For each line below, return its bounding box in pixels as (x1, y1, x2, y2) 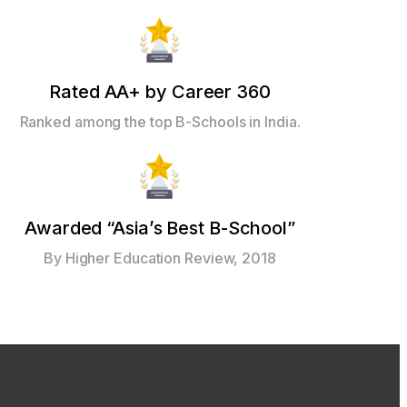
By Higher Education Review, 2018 (44, 249, 276, 268)
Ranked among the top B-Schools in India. (19, 113, 301, 132)
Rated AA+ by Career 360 (49, 81, 271, 104)
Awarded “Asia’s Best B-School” (25, 217, 295, 240)
